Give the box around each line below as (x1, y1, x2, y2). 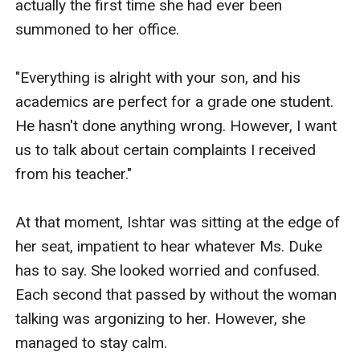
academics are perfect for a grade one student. (15, 92, 334, 111)
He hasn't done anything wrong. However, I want (15, 116, 337, 135)
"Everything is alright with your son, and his (15, 67, 301, 87)
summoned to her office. (15, 19, 184, 39)
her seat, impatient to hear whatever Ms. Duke (15, 236, 323, 256)
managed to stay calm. (15, 333, 168, 352)
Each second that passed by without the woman (15, 284, 337, 304)
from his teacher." (15, 164, 133, 183)
